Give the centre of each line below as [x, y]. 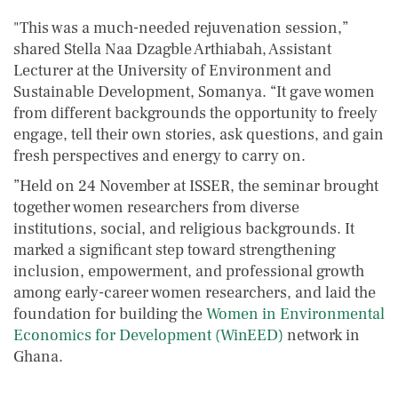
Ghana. [38, 356]
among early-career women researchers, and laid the [195, 292]
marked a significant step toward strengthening [175, 250]
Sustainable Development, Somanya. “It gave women [194, 92]
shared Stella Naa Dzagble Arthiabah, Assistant [172, 49]
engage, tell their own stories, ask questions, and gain [199, 134]
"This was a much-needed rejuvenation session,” [181, 28]
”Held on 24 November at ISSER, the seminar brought [196, 186]
